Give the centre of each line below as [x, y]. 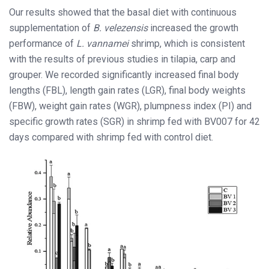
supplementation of [51, 28]
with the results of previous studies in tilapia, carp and [122, 59]
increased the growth [193, 28]
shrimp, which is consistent [187, 43]
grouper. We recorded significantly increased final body [124, 74]
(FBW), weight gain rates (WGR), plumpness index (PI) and [130, 106]
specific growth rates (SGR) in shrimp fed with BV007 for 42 [134, 121]
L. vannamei [102, 43]
